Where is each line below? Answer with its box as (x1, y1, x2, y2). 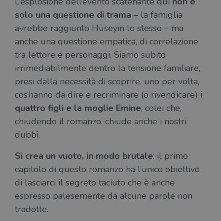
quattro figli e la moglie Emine (15, 102, 141, 114)
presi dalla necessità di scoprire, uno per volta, (15, 75, 199, 88)
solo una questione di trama (15, 9, 131, 21)
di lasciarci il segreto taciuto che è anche (15, 177, 175, 189)
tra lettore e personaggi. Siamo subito (15, 49, 166, 61)
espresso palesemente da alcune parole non (15, 190, 192, 202)
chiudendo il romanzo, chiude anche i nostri (15, 115, 186, 128)
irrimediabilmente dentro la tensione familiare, (15, 62, 200, 74)
